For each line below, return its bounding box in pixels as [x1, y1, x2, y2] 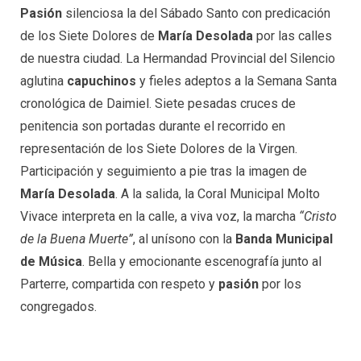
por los [262, 276, 301, 292]
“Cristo [299, 208, 337, 224]
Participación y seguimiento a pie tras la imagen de [20, 163, 307, 179]
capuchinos [67, 73, 136, 89]
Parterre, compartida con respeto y [20, 276, 218, 292]
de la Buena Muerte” [20, 230, 133, 247]
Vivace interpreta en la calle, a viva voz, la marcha [20, 208, 299, 224]
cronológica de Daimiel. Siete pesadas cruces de [20, 95, 296, 111]
